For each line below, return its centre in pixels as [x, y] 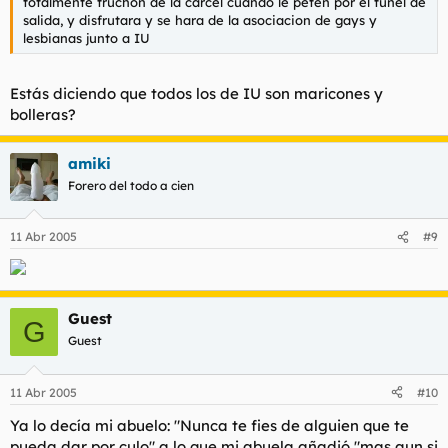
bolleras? [43, 114]
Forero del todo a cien [131, 185]
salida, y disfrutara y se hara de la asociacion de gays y [200, 20]
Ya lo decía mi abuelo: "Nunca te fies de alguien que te [209, 425]
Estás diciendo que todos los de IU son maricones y [196, 93]
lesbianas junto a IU [86, 38]
